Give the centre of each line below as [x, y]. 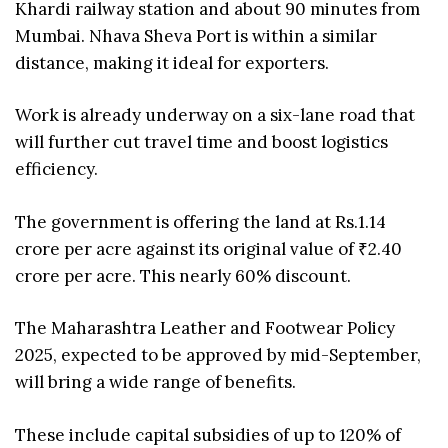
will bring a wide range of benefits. [155, 382]
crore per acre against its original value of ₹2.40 [208, 248]
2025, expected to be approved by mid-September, [218, 355]
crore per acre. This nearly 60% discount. [183, 275]
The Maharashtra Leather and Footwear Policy [205, 328]
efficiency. [56, 169]
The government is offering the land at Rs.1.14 [200, 221]
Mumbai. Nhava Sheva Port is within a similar [196, 35]
